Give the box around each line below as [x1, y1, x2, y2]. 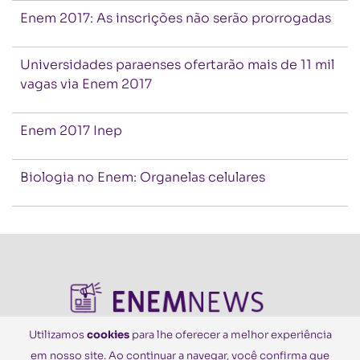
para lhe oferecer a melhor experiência [129, 328, 332, 342]
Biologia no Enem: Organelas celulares [20, 169, 265, 186]
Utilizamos [28, 328, 87, 342]
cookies [86, 328, 129, 342]
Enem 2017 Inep [20, 122, 122, 139]
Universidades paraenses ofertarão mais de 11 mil [20, 56, 334, 73]
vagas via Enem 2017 [20, 76, 152, 92]
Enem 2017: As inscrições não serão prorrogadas [20, 10, 331, 27]
